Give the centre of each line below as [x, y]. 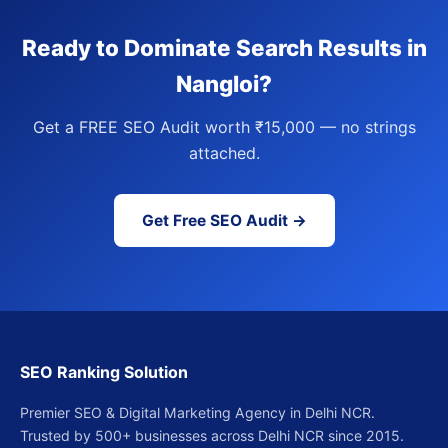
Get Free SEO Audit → [224, 220]
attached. [224, 153]
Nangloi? [224, 83]
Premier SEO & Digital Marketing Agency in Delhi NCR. [197, 412]
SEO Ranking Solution [104, 372]
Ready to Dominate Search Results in [224, 47]
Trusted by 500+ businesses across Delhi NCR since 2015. [212, 435]
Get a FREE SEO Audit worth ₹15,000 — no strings [224, 127]
